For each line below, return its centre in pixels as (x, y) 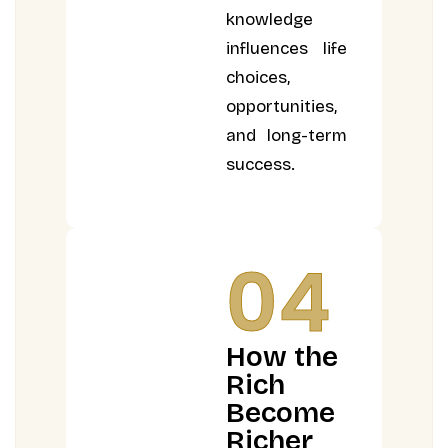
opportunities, (282, 106)
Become (281, 412)
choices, (258, 77)
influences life (286, 48)
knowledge (270, 19)
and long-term (286, 135)
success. (261, 164)
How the (282, 356)
